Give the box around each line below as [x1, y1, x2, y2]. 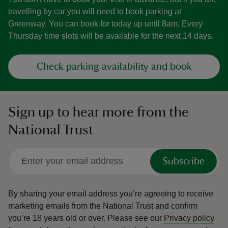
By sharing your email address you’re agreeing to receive [8, 189, 213, 198]
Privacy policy [164, 213, 214, 222]
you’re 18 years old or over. [8, 213, 105, 222]
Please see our [107, 213, 164, 222]
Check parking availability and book [36, 61, 192, 72]
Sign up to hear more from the [8, 104, 189, 119]
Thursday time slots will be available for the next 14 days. [8, 31, 213, 40]
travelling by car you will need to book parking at [8, 7, 181, 16]
